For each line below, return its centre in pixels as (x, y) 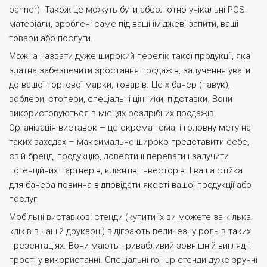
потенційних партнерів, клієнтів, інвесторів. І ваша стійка (126, 170)
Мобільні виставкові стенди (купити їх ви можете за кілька (130, 217)
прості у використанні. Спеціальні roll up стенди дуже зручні (133, 260)
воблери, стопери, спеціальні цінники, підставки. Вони (121, 99)
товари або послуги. (51, 38)
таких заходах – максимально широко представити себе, (129, 142)
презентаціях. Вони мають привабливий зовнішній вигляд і (129, 246)
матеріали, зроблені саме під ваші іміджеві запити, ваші (124, 24)
